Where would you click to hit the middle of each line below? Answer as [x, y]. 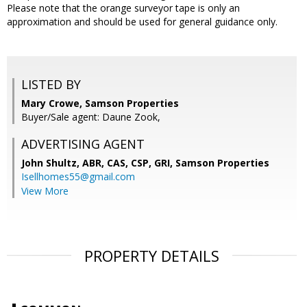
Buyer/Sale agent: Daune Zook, [91, 117]
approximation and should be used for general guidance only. [142, 22]
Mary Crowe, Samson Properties [100, 103]
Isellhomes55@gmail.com [78, 177]
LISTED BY [51, 85]
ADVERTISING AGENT [83, 144]
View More [45, 191]
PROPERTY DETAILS [152, 256]
